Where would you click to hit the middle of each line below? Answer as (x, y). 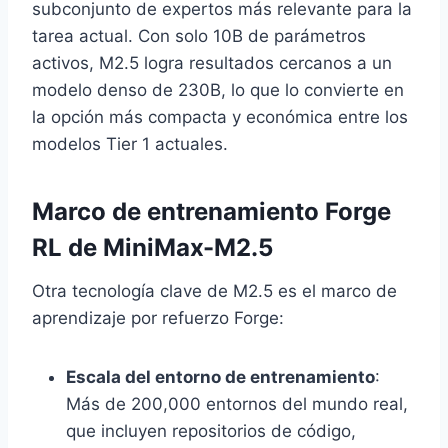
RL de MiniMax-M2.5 (152, 248)
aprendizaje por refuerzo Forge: (158, 318)
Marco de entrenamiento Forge (211, 212)
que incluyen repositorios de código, (211, 431)
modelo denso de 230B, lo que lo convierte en (218, 90)
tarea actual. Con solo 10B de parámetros (199, 36)
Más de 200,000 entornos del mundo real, (237, 404)
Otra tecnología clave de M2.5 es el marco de (214, 291)
